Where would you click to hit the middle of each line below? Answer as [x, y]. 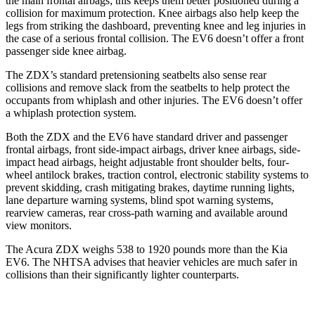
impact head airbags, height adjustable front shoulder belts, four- [147, 162]
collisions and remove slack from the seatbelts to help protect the [148, 87]
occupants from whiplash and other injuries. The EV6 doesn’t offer [154, 100]
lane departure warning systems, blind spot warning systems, [140, 200]
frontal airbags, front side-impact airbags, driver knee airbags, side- [153, 149]
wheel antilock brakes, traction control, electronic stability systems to [157, 174]
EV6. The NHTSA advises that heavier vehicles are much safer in [152, 262]
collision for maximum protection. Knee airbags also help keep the [152, 13]
